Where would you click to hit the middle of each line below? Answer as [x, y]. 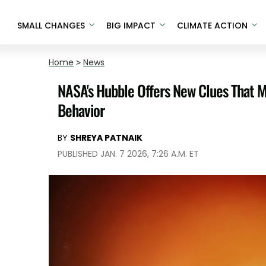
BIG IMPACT [131, 25]
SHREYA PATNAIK [106, 138]
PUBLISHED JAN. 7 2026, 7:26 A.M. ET [128, 154]
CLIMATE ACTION [212, 25]
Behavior [81, 110]
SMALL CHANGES [51, 25]
